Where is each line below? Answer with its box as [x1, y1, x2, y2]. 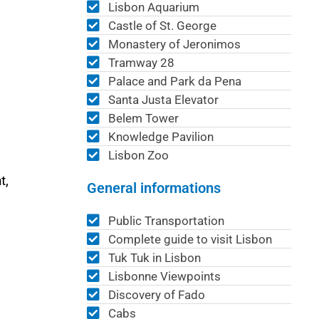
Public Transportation [108, 213, 224, 228]
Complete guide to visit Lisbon [108, 231, 272, 246]
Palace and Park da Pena [108, 73, 241, 88]
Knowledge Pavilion [108, 129, 214, 144]
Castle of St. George [108, 18, 216, 33]
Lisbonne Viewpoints [108, 268, 221, 283]
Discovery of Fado [108, 287, 205, 302]
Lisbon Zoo [108, 147, 169, 162]
